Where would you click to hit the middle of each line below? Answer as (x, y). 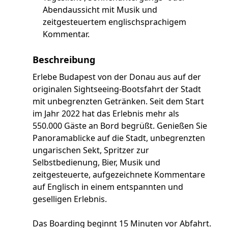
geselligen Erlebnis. (70, 199)
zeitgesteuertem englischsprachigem (115, 22)
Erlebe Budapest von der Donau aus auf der (117, 77)
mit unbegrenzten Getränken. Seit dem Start (118, 101)
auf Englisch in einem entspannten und (108, 187)
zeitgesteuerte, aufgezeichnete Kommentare (119, 174)
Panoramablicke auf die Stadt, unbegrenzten (119, 138)
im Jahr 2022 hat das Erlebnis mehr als (106, 113)
